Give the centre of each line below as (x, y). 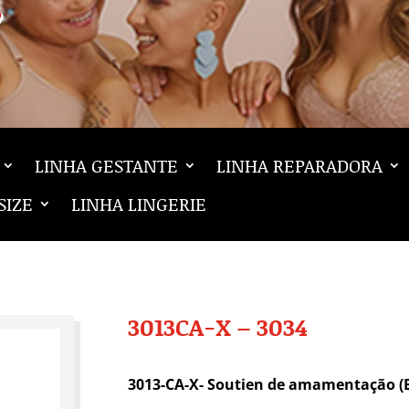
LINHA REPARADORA (300, 166)
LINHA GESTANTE (107, 166)
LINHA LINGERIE (138, 204)
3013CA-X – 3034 (218, 326)
